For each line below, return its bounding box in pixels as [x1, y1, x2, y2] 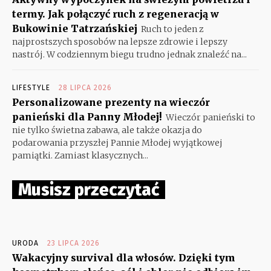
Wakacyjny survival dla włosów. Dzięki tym [12, 251, 235, 264]
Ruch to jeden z [141, 23, 204, 34]
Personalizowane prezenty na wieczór [12, 96, 210, 108]
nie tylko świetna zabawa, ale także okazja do [12, 124, 202, 135]
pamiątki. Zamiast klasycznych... [12, 149, 148, 161]
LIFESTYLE [12, 83, 50, 92]
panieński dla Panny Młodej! [12, 110, 162, 123]
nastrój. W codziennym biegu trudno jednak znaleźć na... [12, 48, 247, 60]
